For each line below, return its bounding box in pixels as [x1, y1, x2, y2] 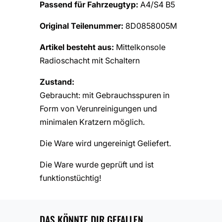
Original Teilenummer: [40, 20, 125, 31]
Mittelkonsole [116, 42, 166, 52]
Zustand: [40, 76, 74, 87]
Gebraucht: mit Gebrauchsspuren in [40, 90, 169, 100]
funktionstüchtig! [40, 172, 101, 183]
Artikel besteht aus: [40, 42, 116, 52]
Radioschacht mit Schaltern [40, 55, 140, 65]
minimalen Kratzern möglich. [40, 116, 145, 127]
